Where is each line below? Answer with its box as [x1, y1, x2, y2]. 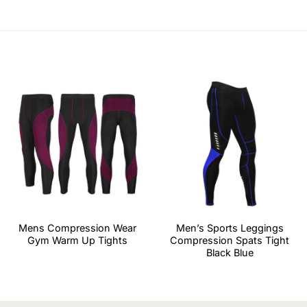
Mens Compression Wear [18, 222, 136, 234]
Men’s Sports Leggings [175, 222, 284, 234]
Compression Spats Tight [170, 234, 290, 247]
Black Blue [206, 247, 254, 259]
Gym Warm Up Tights [27, 234, 127, 247]
